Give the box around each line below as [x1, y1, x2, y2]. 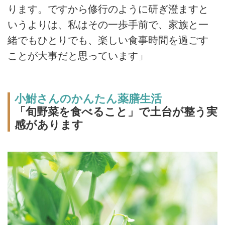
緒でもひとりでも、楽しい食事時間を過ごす [8, 35, 208, 46]
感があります [14, 119, 83, 132]
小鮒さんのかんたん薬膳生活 [14, 92, 162, 105]
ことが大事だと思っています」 [8, 50, 148, 62]
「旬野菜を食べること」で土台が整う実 [14, 105, 217, 119]
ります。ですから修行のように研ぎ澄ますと [8, 4, 208, 15]
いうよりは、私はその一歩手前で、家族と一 [8, 19, 208, 31]
